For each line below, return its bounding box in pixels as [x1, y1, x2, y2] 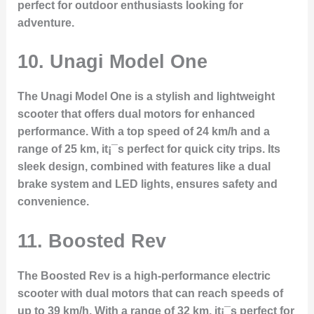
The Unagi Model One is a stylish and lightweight [17, 90, 275, 103]
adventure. [17, 16, 74, 29]
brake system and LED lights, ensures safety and [17, 178, 278, 191]
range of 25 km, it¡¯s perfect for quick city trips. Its [17, 143, 280, 156]
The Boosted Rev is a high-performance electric [17, 269, 271, 282]
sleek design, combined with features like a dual [17, 161, 271, 173]
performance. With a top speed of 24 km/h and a [17, 125, 270, 138]
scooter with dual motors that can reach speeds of [17, 287, 283, 299]
